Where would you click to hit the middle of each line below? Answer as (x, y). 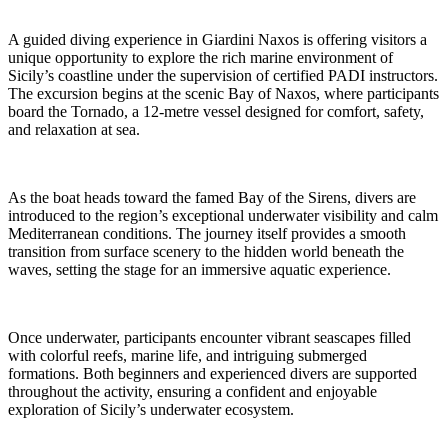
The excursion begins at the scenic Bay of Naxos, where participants (223, 93)
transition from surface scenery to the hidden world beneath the (206, 251)
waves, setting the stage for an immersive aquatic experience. (199, 269)
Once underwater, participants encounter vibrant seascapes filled (209, 337)
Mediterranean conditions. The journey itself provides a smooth (207, 233)
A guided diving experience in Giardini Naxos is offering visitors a (217, 39)
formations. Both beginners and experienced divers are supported (212, 373)
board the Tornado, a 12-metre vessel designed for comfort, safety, (216, 111)
